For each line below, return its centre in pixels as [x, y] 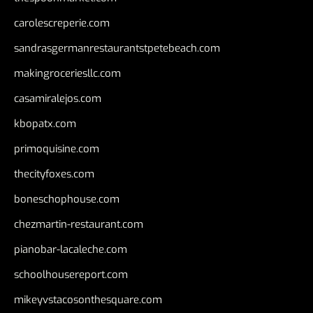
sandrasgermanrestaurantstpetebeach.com [117, 49]
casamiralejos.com [58, 99]
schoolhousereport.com [71, 275]
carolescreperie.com [62, 23]
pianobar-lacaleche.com [71, 250]
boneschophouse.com [67, 199]
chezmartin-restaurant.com [79, 225]
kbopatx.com [45, 124]
